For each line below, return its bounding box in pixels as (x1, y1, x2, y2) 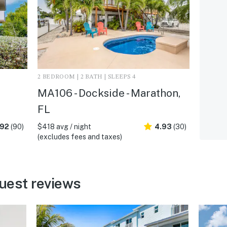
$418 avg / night (37, 122, 91, 131)
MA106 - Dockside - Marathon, (37, 86, 180, 99)
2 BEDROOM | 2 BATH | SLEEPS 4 (37, 73, 136, 80)
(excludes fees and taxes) (37, 132, 122, 141)
